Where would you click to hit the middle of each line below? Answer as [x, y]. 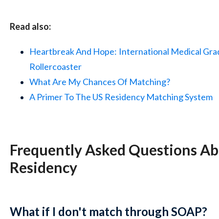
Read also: [30, 27]
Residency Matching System [159, 97]
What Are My [55, 82]
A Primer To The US [66, 97]
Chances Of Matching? [126, 82]
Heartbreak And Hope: [73, 52]
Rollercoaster [55, 67]
